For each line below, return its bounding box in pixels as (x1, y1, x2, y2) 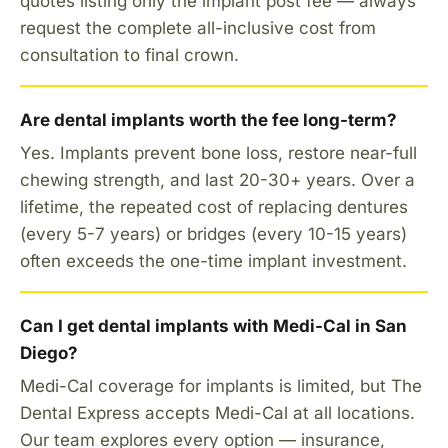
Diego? (20, 342, 78, 363)
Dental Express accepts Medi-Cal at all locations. (20, 402, 415, 423)
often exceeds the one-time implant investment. (20, 250, 407, 271)
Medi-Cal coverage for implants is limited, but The (20, 375, 422, 396)
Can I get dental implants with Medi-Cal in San (20, 315, 407, 336)
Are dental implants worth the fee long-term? (20, 109, 397, 130)
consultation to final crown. (20, 44, 239, 65)
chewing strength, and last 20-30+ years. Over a (20, 169, 415, 190)
